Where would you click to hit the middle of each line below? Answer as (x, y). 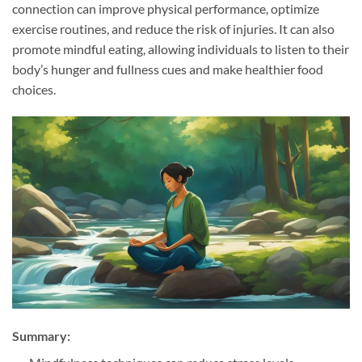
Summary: (41, 336)
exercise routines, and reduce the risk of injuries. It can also (173, 28)
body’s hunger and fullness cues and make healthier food (168, 69)
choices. (34, 89)
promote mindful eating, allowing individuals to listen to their (181, 48)
